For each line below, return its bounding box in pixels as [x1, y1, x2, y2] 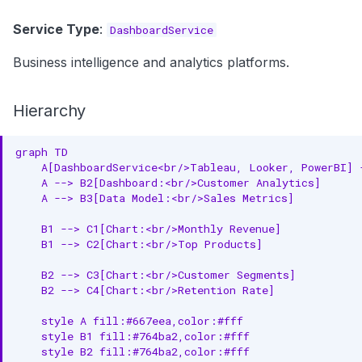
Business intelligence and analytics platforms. [13, 54, 289, 70]
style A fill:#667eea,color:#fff [15, 313, 243, 328]
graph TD [15, 144, 68, 159]
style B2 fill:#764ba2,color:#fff [15, 343, 250, 359]
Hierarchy [13, 101, 86, 120]
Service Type [13, 21, 99, 37]
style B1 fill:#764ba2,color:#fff [15, 328, 250, 343]
